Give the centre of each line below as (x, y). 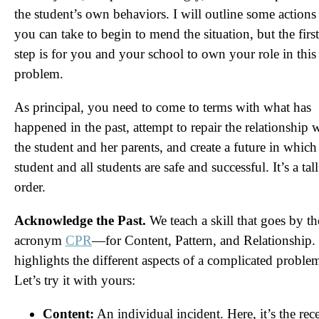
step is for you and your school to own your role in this (165, 54)
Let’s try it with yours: (75, 280)
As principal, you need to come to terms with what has (163, 107)
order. (30, 187)
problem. (39, 74)
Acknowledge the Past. (80, 220)
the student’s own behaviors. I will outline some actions (165, 14)
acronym (40, 240)
